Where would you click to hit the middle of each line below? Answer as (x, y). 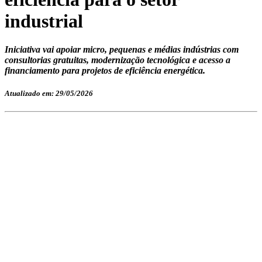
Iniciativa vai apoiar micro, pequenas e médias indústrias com (122, 50)
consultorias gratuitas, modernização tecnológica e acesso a (118, 60)
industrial (44, 21)
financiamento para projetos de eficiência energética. (105, 71)
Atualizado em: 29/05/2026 (49, 94)
